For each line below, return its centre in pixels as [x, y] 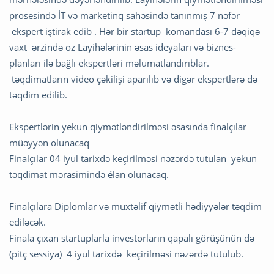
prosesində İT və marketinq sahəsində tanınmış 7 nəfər [124, 16]
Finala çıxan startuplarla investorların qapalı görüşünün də [132, 238]
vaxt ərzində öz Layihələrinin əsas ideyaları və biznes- [123, 47]
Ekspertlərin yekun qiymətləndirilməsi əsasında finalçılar [128, 127]
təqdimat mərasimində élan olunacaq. [89, 175]
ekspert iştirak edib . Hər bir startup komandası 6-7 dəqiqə [135, 31]
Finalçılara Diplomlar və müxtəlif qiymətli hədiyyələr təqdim [135, 206]
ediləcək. [28, 222]
